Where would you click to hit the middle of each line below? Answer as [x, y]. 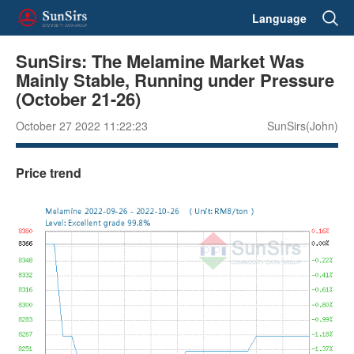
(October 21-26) [78, 99]
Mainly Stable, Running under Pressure [175, 80]
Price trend [49, 173]
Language [279, 18]
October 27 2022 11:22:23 [82, 126]
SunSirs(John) [303, 126]
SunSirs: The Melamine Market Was [160, 61]
